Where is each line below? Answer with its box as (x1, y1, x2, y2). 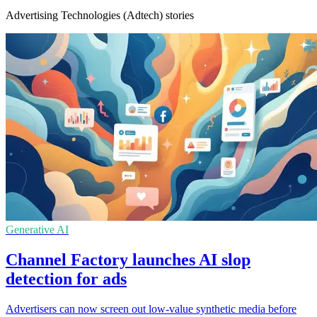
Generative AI (6, 224, 69, 236)
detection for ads (6, 270, 127, 289)
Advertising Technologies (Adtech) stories (6, 9, 194, 22)
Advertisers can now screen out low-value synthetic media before (6, 303, 296, 316)
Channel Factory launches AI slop (6, 250, 250, 270)
